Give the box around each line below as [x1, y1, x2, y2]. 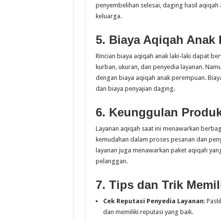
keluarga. [95, 12, 122, 20]
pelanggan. [95, 157, 128, 165]
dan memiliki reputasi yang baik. [103, 208, 193, 216]
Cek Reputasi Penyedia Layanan [103, 197, 204, 205]
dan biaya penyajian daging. [95, 85, 175, 92]
